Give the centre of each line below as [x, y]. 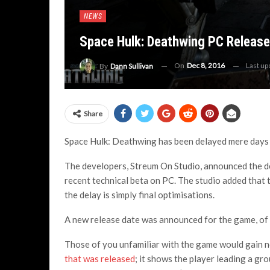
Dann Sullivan [132, 66]
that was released [100, 259]
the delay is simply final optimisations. [140, 195]
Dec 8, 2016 [206, 66]
